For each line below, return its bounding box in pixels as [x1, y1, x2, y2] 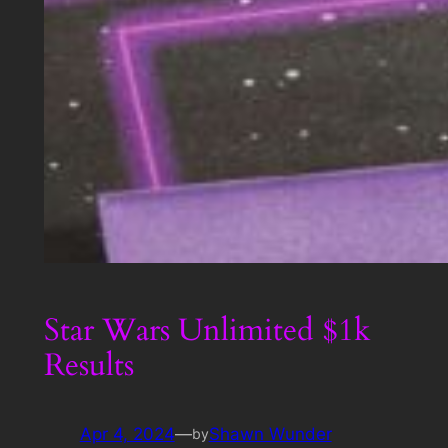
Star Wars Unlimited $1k [43, 309, 371, 352]
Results [43, 344, 134, 387]
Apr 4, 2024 [79, 423, 175, 444]
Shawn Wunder [208, 423, 332, 444]
